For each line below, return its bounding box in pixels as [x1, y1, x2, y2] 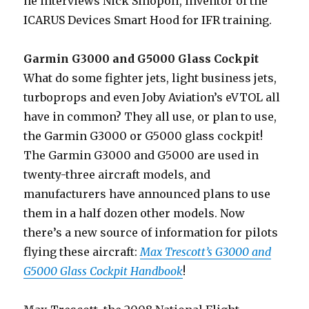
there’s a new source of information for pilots [23, 226, 279, 240]
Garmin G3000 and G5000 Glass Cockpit [23, 52, 259, 66]
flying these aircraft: [23, 245, 141, 259]
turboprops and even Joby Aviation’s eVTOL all [23, 90, 281, 105]
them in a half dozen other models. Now [23, 206, 246, 221]
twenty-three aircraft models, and [23, 168, 211, 182]
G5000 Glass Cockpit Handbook [23, 264, 183, 279]
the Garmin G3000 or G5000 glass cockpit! [23, 129, 263, 143]
